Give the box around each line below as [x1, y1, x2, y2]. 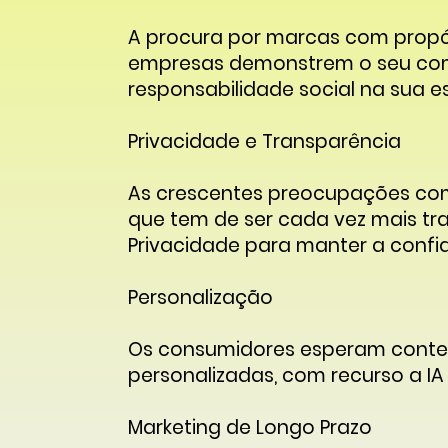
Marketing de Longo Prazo [127, 413, 372, 441]
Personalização [127, 283, 273, 311]
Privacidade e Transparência [127, 127, 401, 155]
